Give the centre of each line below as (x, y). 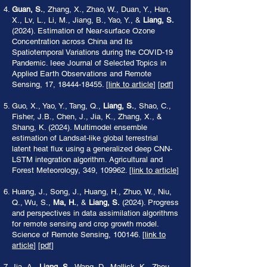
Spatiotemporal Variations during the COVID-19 (92, 52)
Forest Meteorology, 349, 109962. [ (72, 170)
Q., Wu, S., (32, 202)
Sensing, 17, (35, 84)
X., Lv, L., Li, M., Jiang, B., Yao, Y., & (77, 20)
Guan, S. (27, 9)
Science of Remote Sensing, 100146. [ (78, 235)
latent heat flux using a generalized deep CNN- (92, 149)
